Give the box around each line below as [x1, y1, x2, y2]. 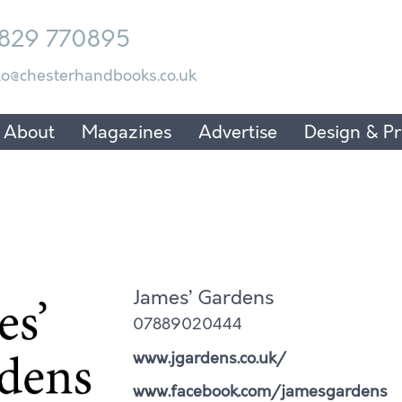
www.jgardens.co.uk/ [132, 346, 286, 369]
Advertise [198, 119, 277, 144]
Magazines [82, 119, 171, 144]
